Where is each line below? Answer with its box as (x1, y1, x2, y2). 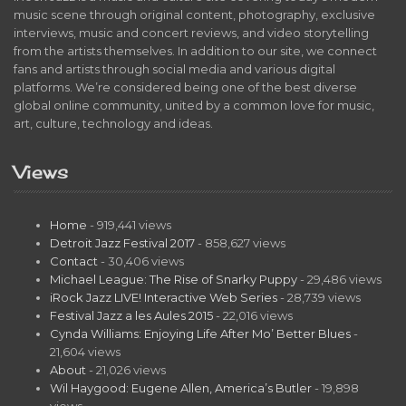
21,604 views (50, 343, 121, 359)
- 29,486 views (297, 271, 382, 286)
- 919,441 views (87, 217, 171, 232)
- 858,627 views (195, 235, 285, 250)
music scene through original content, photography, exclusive (14, 6, 375, 22)
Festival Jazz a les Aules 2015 (50, 307, 213, 323)
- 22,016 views (213, 307, 293, 323)
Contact (50, 253, 98, 268)
